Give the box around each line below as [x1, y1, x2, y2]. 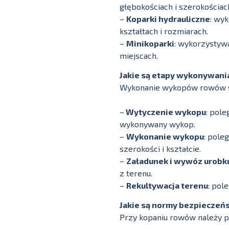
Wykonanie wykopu [126, 131, 204, 141]
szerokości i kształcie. [120, 143, 201, 153]
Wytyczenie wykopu [124, 106, 206, 117]
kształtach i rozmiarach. [120, 26, 208, 36]
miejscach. [120, 50, 158, 60]
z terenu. [120, 168, 152, 178]
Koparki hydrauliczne [126, 13, 210, 24]
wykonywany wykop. [120, 119, 195, 129]
